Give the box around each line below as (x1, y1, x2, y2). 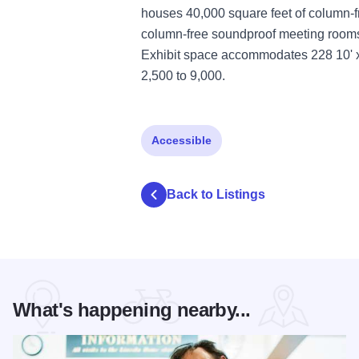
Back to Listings (167, 187, 265, 201)
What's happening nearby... (13, 298, 251, 321)
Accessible (151, 133, 212, 147)
